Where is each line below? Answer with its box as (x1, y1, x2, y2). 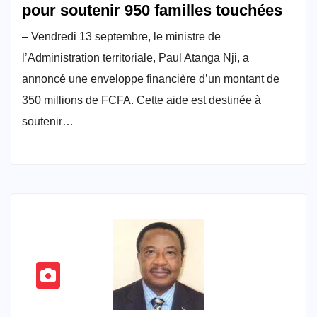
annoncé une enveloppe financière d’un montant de (22, 72, 279, 85)
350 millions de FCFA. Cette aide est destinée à (22, 93, 261, 106)
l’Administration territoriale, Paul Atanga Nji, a (22, 51, 249, 64)
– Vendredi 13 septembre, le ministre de (22, 30, 221, 42)
